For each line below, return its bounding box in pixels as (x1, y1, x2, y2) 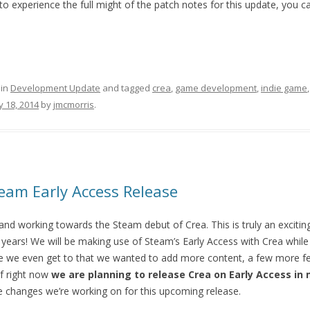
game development (175, 82, 257, 95)
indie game (261, 82, 307, 95)
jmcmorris (53, 98, 94, 111)
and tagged (100, 82, 152, 95)
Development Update (10, 82, 100, 95)
